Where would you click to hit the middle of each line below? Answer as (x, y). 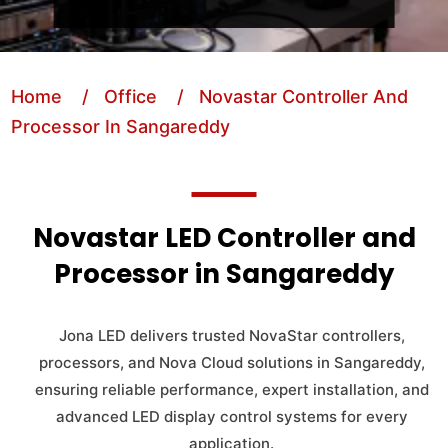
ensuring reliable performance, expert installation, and (231, 389)
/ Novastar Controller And (285, 96)
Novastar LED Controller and (224, 238)
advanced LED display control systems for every (231, 416)
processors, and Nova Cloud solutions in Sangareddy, (231, 362)
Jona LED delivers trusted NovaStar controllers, (231, 335)
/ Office (112, 96)
